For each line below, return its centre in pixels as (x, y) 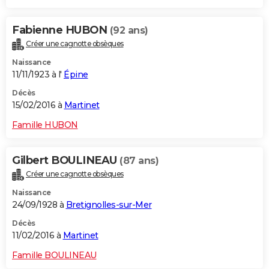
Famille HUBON (45, 125)
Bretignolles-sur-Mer (109, 204)
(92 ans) (129, 30)
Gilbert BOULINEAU (66, 160)
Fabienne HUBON (61, 30)
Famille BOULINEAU (54, 255)
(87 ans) (139, 160)
